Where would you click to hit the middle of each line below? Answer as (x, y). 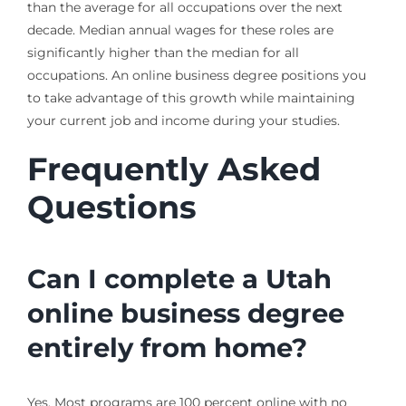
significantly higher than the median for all (163, 53)
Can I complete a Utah (179, 279)
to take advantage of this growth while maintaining (191, 98)
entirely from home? (167, 348)
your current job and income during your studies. (183, 121)
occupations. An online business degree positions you (196, 76)
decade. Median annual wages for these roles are (180, 30)
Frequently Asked (174, 169)
